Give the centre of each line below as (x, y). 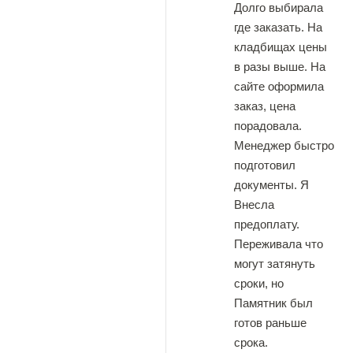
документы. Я (271, 185)
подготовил (265, 165)
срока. (251, 342)
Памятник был (273, 303)
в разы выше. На (280, 67)
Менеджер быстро (284, 145)
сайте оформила (279, 86)
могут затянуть (275, 264)
